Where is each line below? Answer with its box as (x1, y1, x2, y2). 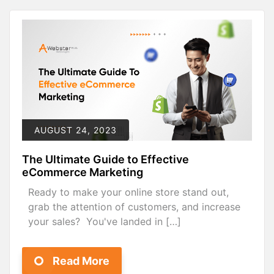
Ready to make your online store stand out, (28, 186, 229, 199)
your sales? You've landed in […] (28, 215, 181, 228)
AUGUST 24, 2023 (34, 125, 117, 136)
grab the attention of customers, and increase (28, 201, 240, 213)
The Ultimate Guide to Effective (22, 153, 189, 166)
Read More (53, 254, 109, 268)
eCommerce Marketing (22, 166, 143, 179)
